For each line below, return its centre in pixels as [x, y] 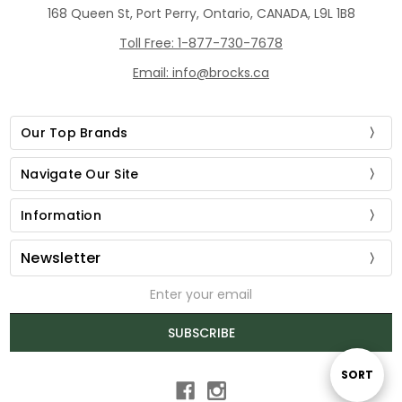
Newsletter [61, 258]
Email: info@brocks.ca [201, 73]
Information [61, 216]
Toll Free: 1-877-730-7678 [201, 44]
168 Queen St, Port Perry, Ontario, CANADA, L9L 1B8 [201, 14]
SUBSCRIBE [201, 333]
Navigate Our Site [80, 175]
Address [35, 306]
